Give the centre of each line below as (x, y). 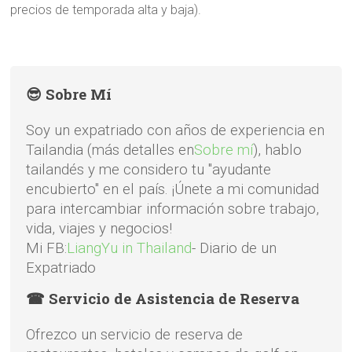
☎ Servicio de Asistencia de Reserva (165, 299)
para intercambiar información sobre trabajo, (173, 209)
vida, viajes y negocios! (99, 229)
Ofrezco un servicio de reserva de (135, 335)
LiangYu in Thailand (130, 249)
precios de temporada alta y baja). (106, 10)
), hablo (278, 150)
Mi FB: (47, 249)
